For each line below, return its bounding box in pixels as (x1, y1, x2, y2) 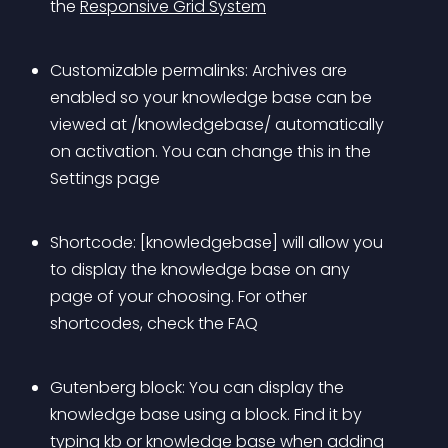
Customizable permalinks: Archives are (50, 59, 351, 82)
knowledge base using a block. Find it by (50, 403, 366, 426)
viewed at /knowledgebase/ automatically (50, 113, 388, 136)
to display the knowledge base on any (50, 258, 354, 281)
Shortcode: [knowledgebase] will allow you (50, 231, 387, 254)
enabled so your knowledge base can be (50, 86, 376, 109)
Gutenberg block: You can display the (50, 376, 348, 399)
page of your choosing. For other (50, 285, 311, 308)
